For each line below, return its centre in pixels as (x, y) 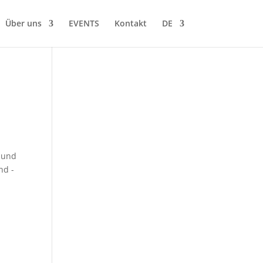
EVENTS (84, 23)
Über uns (23, 23)
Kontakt (130, 23)
